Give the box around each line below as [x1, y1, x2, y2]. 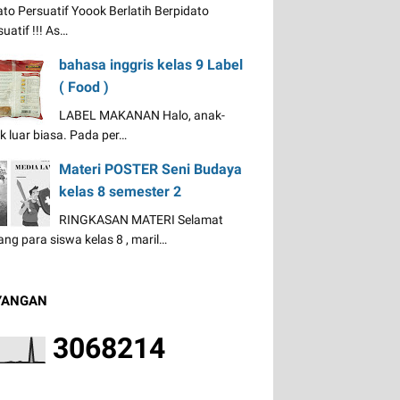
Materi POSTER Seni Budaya [59, 161, 242, 178]
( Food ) [59, 79, 109, 96]
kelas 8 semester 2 [59, 183, 181, 200]
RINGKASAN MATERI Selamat [59, 212, 223, 227]
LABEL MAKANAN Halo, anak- [59, 108, 225, 122]
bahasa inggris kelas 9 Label [59, 56, 243, 73]
